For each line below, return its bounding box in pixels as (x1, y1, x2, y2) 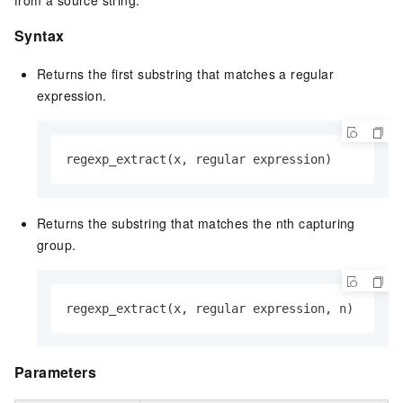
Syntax (14, 25, 65, 47)
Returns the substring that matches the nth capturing (37, 213, 355, 232)
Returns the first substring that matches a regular (37, 64, 334, 83)
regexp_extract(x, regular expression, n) (66, 300, 354, 316)
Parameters (14, 361, 96, 382)
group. (37, 235, 76, 254)
